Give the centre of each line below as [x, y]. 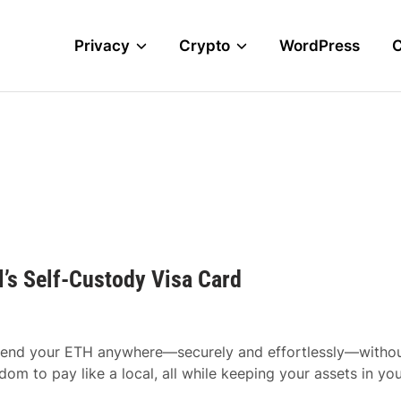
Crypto [205, 46]
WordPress [320, 46]
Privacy [102, 46]
